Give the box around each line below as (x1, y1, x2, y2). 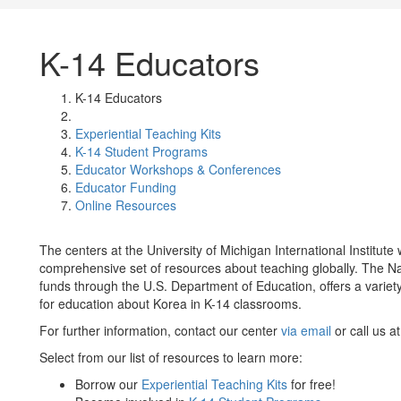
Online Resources (75, 196, 176, 214)
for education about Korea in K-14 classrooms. (39, 294, 302, 312)
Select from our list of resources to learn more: (39, 348, 303, 366)
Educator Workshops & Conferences (75, 160, 281, 178)
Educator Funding (75, 178, 176, 196)
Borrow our (75, 375, 138, 393)
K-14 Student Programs (75, 142, 208, 160)
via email (281, 321, 331, 339)
